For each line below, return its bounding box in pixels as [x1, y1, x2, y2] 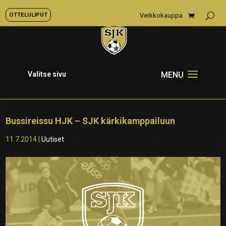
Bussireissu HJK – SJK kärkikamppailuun [6, 116, 176, 126]
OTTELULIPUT [9, 11, 47, 18]
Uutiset [41, 135, 65, 143]
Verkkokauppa [140, 12, 183, 19]
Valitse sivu [27, 70, 66, 78]
